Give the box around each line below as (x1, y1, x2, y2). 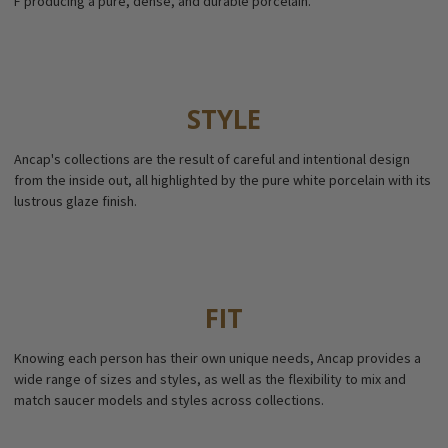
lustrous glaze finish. (13, 191, 137, 210)
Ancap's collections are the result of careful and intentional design (13, 149, 410, 168)
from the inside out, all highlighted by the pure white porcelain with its (13, 170, 431, 189)
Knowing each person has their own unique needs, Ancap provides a (13, 349, 421, 367)
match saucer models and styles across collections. (13, 391, 324, 409)
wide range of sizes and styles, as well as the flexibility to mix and (13, 370, 406, 388)
